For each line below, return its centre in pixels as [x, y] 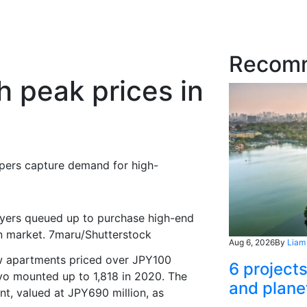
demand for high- [111, 165]
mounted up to [53, 276]
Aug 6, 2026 [251, 243]
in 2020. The [153, 276]
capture [45, 165]
